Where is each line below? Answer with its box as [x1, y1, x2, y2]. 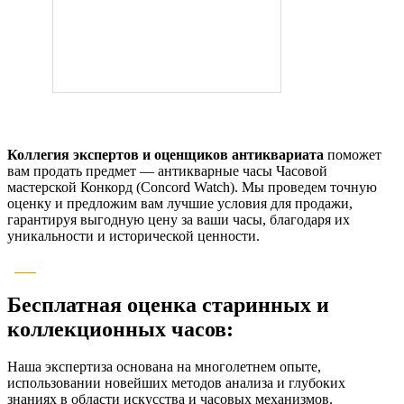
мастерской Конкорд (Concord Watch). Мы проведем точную [7, 179, 377, 195]
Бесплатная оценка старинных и [7, 292, 329, 317]
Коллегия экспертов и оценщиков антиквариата [7, 146, 324, 162]
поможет [324, 146, 381, 162]
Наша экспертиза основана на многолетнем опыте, [7, 359, 321, 375]
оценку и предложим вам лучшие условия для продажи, [7, 195, 353, 211]
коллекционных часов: [7, 317, 234, 341]
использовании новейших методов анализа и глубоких [7, 375, 345, 391]
